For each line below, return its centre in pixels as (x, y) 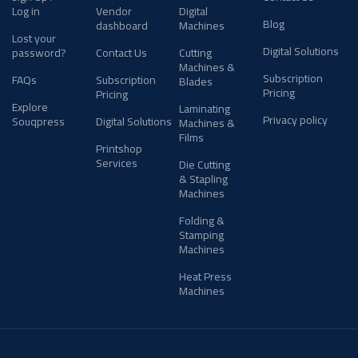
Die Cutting (205, 165)
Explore (30, 107)
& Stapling (203, 179)
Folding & (202, 221)
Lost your (34, 38)
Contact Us (121, 53)
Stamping (201, 235)
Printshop (119, 149)
